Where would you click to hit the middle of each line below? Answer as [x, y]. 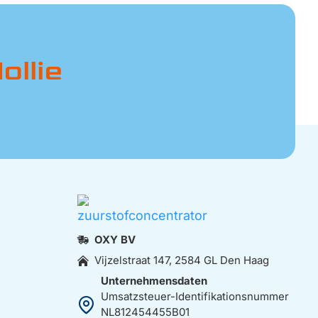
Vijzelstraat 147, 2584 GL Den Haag [181, 260]
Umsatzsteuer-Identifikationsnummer [194, 296]
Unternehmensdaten [154, 281]
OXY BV [115, 240]
